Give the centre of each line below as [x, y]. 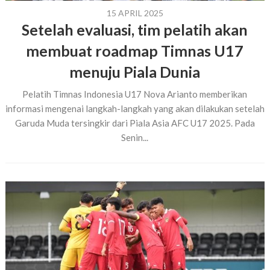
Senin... [135, 137]
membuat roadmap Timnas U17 [135, 51]
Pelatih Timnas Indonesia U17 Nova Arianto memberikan [135, 94]
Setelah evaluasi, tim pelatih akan [135, 30]
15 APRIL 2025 [135, 13]
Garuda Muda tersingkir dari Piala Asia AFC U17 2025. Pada [135, 123]
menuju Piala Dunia [135, 72]
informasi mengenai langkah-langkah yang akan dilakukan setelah [135, 108]
